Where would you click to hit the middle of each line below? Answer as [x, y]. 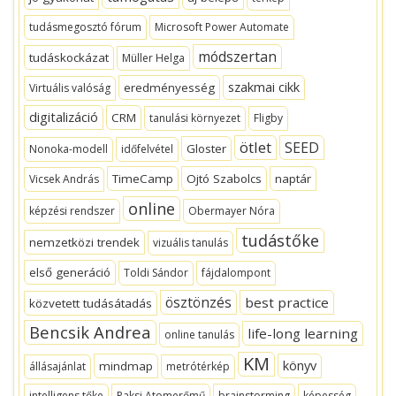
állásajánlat [57, 366]
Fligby [268, 118]
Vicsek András [64, 179]
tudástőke [280, 240]
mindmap [126, 366]
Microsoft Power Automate [222, 27]
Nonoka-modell [69, 149]
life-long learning [303, 333]
